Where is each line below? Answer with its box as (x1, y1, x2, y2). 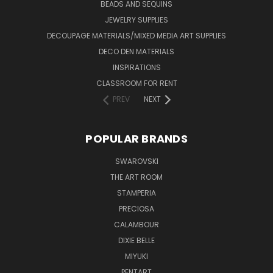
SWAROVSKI (115, 156, 158, 166)
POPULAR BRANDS (85, 131, 188, 146)
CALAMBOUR (114, 219, 159, 230)
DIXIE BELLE (118, 235, 155, 246)
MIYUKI (125, 251, 148, 261)
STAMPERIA (117, 188, 156, 198)
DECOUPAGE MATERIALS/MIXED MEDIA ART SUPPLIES (47, 30, 226, 41)
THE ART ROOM (110, 172, 163, 182)
